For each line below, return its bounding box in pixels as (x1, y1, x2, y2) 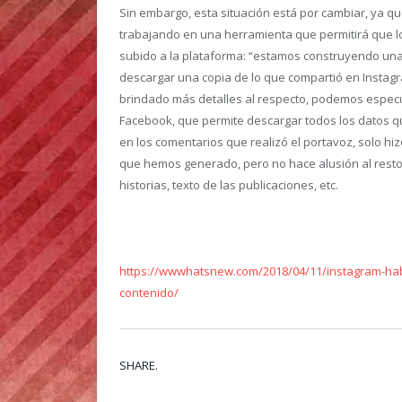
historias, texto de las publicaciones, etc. (119, 176, 338, 193)
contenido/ (119, 284, 179, 301)
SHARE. (119, 357, 158, 374)
